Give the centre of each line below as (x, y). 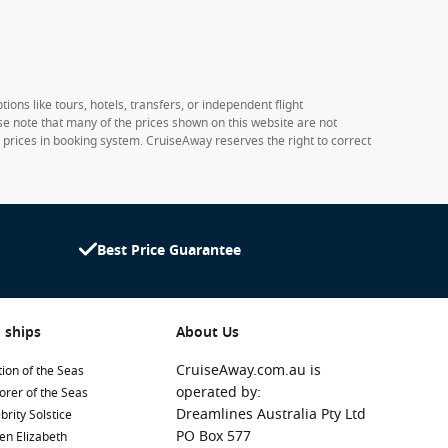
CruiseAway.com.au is (248, 370)
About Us (207, 332)
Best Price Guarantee (169, 250)
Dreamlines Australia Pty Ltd (271, 414)
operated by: (218, 392)
